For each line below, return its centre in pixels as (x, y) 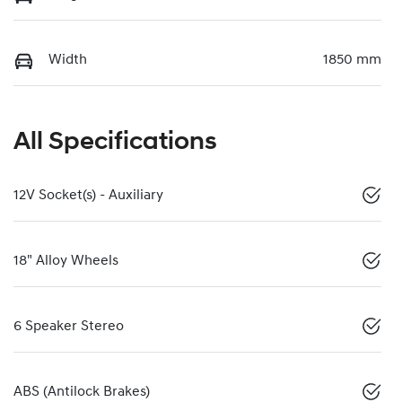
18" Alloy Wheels (66, 262)
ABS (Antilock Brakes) (82, 393)
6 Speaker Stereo (69, 327)
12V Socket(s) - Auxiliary (88, 196)
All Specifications (115, 143)
